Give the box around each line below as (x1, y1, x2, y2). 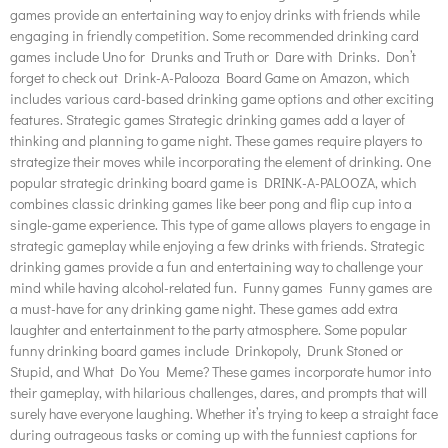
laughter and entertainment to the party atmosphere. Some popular (10, 320, 407, 340)
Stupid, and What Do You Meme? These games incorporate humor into (10, 362, 431, 382)
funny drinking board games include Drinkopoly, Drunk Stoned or (10, 341, 403, 361)
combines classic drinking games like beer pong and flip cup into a (10, 194, 412, 214)
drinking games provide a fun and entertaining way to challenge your (10, 257, 423, 277)
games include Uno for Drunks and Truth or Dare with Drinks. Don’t (10, 47, 416, 67)
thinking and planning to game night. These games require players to (10, 131, 422, 151)
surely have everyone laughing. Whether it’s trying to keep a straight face (10, 404, 438, 424)
